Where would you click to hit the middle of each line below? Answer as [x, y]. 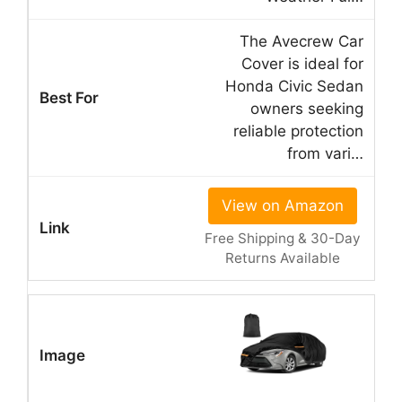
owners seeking [307, 108]
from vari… [325, 153]
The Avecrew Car [301, 41]
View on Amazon [282, 205]
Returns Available [282, 258]
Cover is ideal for [302, 63]
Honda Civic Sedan [294, 86]
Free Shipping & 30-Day [282, 238]
